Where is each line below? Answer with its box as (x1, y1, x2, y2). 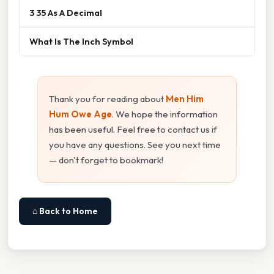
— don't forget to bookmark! (49, 154, 163, 166)
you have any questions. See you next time (49, 139, 221, 151)
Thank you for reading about (49, 93, 166, 105)
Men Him (166, 93, 204, 105)
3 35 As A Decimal (29, 7, 102, 19)
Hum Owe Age (49, 108, 112, 120)
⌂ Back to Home (32, 206, 98, 217)
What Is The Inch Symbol (29, 35, 133, 48)
